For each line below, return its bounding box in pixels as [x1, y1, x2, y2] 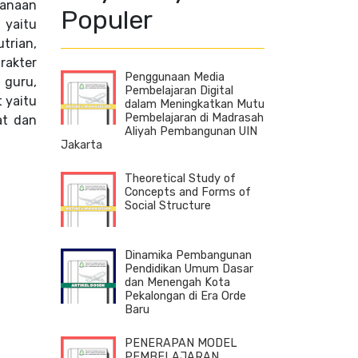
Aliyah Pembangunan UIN [125, 124, 257, 138]
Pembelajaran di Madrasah [125, 110, 264, 125]
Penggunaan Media [125, 70, 225, 84]
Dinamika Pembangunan [125, 249, 252, 263]
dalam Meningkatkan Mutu [125, 97, 265, 111]
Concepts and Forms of [125, 185, 251, 200]
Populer [61, 4, 153, 35]
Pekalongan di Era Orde [125, 289, 246, 304]
